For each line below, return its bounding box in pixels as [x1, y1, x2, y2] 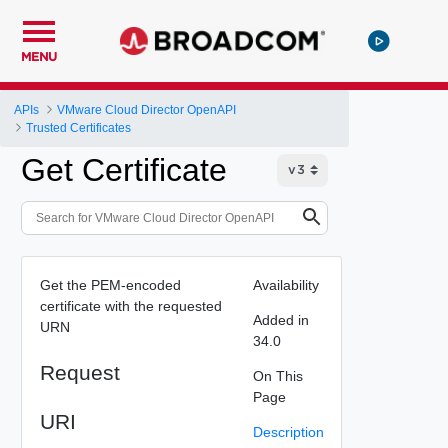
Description [252, 423, 324, 440]
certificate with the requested [39, 297, 222, 314]
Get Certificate [21, 152, 227, 188]
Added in [252, 311, 309, 328]
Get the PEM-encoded [39, 276, 181, 293]
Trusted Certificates [26, 120, 132, 135]
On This [252, 367, 303, 384]
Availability [252, 276, 319, 293]
